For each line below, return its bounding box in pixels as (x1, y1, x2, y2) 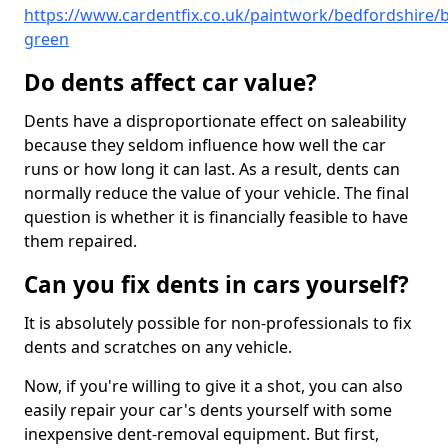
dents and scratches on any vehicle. (24, 336, 296, 359)
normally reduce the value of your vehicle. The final (24, 182, 409, 205)
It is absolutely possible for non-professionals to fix (24, 312, 411, 335)
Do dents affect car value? (24, 67, 317, 99)
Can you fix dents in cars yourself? (24, 269, 409, 301)
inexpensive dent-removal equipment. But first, (24, 423, 379, 446)
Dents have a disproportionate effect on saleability (24, 110, 406, 133)
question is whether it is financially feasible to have (24, 206, 408, 229)
